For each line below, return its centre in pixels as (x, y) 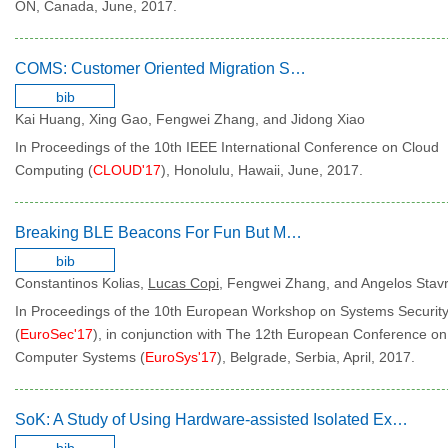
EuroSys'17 (181, 357)
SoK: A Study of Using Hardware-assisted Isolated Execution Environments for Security (400, 419)
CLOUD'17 (127, 170)
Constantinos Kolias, (81, 283)
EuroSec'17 (56, 334)
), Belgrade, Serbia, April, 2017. (316, 357)
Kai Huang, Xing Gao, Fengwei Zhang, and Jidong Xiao (190, 119)
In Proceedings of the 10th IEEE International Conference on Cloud (227, 147)
